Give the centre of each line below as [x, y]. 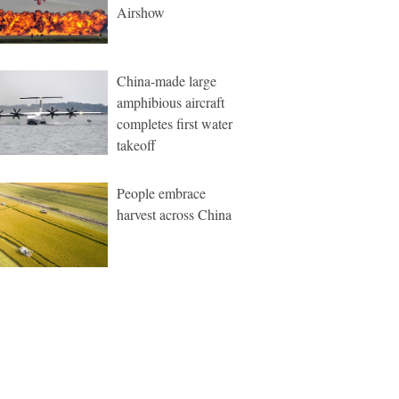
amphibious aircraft [171, 102]
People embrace [161, 193]
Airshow [141, 12]
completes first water [175, 123]
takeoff [136, 145]
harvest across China [174, 214]
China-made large [167, 81]
